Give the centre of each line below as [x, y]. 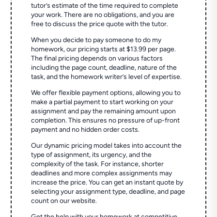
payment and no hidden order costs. [85, 130]
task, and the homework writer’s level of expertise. [107, 77]
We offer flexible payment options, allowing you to [106, 93]
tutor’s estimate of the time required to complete [105, 6]
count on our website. [64, 201]
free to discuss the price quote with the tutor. [100, 24]
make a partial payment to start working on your [102, 102]
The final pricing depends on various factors [97, 59]
